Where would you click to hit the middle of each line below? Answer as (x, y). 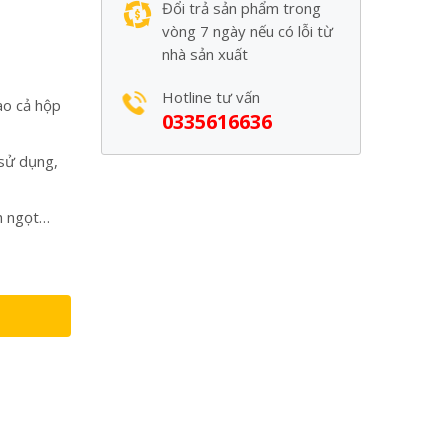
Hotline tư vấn (211, 97)
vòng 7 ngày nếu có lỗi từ (248, 31)
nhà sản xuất (205, 54)
